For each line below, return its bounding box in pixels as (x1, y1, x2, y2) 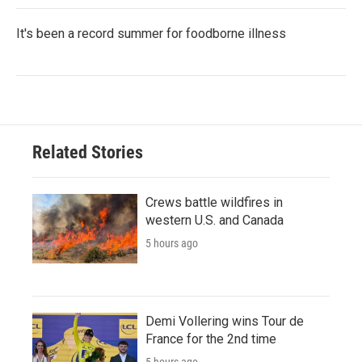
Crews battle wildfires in (145, 194, 283, 210)
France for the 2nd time (145, 330, 276, 347)
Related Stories (32, 141, 143, 162)
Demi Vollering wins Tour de (145, 313, 304, 329)
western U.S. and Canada (145, 212, 284, 228)
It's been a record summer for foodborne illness (16, 25, 286, 41)
